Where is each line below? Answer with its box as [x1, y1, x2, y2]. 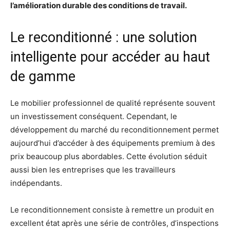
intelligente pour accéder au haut [10, 49, 210, 66]
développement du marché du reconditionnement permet [10, 125, 219, 135]
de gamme [10, 68, 75, 85]
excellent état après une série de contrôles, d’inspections [10, 218, 219, 228]
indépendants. [10, 178, 62, 188]
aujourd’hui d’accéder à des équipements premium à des [10, 138, 215, 148]
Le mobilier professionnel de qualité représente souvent [10, 98, 215, 108]
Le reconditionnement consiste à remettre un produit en [10, 205, 214, 215]
